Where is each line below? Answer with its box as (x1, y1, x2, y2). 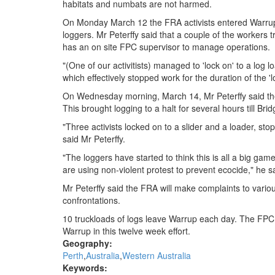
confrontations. (63, 194, 120, 206)
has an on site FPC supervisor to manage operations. (63, 41, 270, 53)
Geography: (63, 237, 115, 249)
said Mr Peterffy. (63, 133, 125, 145)
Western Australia (122, 249, 191, 261)
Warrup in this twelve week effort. (63, 225, 190, 237)
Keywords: (63, 261, 110, 274)
